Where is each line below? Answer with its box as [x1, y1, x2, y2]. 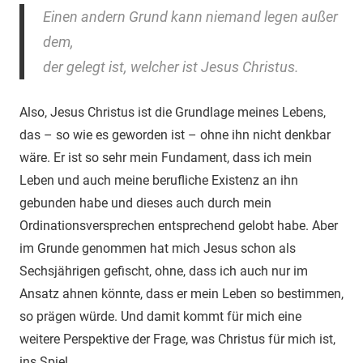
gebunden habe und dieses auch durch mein [19, 194, 271, 211]
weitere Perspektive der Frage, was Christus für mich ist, [19, 331, 335, 347]
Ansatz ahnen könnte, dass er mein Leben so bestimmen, [19, 285, 344, 301]
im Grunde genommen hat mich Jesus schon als [19, 240, 296, 256]
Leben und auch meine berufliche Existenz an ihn [19, 172, 298, 188]
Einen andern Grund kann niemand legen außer [42, 7, 338, 25]
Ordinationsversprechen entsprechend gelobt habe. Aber [19, 217, 338, 233]
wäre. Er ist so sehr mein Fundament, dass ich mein [19, 149, 312, 165]
